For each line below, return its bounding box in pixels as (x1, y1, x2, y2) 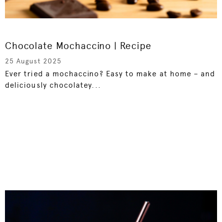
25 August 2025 (5, 56, 61, 65)
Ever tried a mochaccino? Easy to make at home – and (5, 69, 216, 78)
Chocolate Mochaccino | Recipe (5, 40, 152, 52)
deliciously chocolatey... (5, 80, 101, 90)
